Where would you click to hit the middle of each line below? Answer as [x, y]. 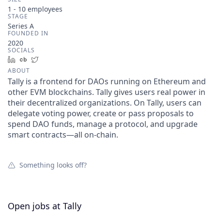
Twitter [54, 59]
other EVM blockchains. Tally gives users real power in [107, 92]
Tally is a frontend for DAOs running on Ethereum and [107, 81]
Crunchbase [50, 59]
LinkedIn [33, 59]
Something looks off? [53, 165]
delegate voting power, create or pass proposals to [101, 113]
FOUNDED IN [28, 33]
